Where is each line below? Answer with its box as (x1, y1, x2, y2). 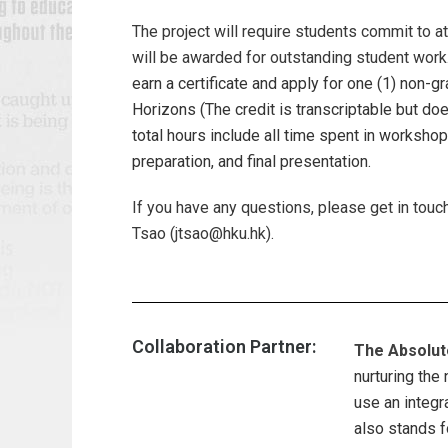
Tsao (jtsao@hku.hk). (132, 224, 274, 243)
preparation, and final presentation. (132, 152, 371, 171)
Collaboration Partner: (132, 336, 316, 357)
